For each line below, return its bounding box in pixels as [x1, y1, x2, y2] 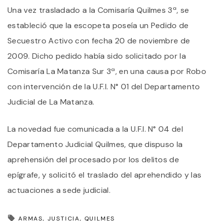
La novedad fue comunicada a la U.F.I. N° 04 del [7, 123, 184, 134]
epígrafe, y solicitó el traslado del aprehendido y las [7, 169, 202, 180]
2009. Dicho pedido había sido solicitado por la [7, 50, 186, 61]
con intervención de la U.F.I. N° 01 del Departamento [7, 81, 200, 92]
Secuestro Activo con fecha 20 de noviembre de [7, 35, 190, 46]
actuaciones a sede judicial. [7, 184, 110, 195]
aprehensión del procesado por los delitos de [7, 154, 180, 165]
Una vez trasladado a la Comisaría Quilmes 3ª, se [7, 4, 189, 15]
